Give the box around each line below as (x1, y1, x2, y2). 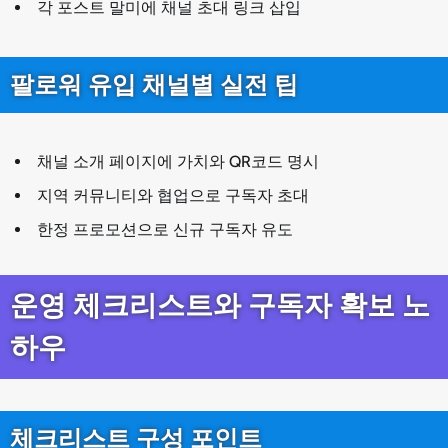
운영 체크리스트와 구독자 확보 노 (10, 288, 430, 322)
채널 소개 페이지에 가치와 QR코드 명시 (37, 151, 319, 171)
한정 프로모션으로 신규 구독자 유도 (37, 219, 293, 239)
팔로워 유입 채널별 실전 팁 (10, 70, 298, 99)
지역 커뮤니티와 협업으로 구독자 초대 (37, 185, 309, 205)
